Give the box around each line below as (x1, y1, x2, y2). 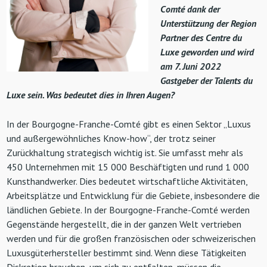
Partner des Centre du (160, 31, 243, 44)
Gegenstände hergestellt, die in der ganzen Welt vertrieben (7, 218, 242, 230)
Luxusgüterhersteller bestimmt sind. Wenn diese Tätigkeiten (7, 246, 247, 259)
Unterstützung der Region (160, 17, 257, 29)
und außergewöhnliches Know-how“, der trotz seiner (7, 132, 216, 144)
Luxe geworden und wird (160, 45, 254, 58)
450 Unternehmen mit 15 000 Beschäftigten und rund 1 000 (7, 160, 250, 173)
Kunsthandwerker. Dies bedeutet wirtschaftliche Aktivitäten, (7, 175, 248, 187)
